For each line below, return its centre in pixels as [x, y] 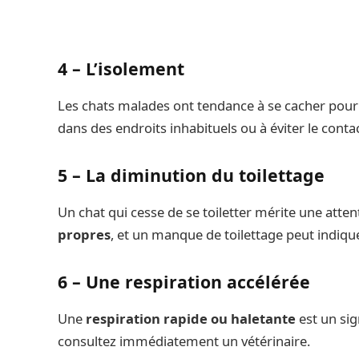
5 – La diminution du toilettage [191, 175]
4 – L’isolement [121, 69]
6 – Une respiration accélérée [184, 282]
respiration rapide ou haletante [192, 319]
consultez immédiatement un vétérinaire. [184, 341]
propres [84, 235]
